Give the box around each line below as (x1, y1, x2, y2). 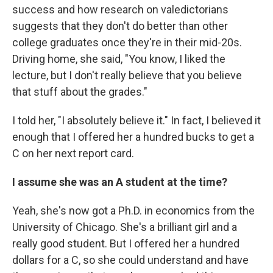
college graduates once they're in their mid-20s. (12, 36, 242, 49)
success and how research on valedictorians (12, 3, 229, 16)
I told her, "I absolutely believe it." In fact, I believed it (12, 114, 261, 127)
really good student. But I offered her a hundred (12, 237, 239, 250)
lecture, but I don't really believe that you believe (12, 69, 242, 82)
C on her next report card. (12, 147, 134, 160)
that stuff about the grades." (12, 85, 147, 98)
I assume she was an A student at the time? (12, 175, 227, 188)
